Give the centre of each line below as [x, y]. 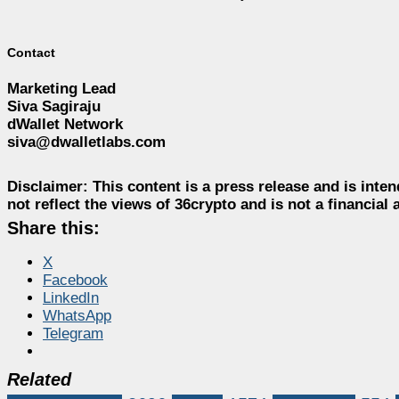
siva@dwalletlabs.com [86, 142]
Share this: [53, 228]
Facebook [75, 281]
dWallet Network [65, 125]
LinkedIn [71, 298]
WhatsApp [77, 316]
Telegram [73, 334]
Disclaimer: [48, 187]
